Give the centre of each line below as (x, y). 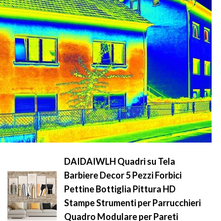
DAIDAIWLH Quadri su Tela (120, 161)
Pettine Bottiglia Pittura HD (120, 189)
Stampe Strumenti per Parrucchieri (132, 203)
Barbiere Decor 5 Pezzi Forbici (123, 175)
